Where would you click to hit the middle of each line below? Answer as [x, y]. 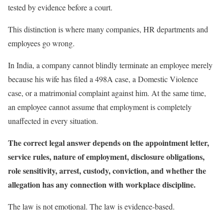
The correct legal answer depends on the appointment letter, [109, 142]
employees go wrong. [41, 43]
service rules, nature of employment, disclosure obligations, [106, 156]
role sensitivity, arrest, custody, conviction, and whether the [107, 170]
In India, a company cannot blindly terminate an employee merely [110, 65]
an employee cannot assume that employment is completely [100, 107]
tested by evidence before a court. [60, 7]
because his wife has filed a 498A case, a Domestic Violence [103, 79]
